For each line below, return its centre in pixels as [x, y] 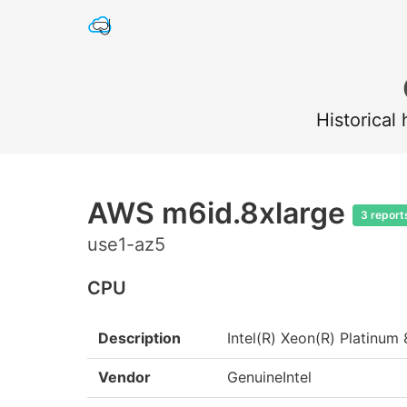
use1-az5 [126, 244]
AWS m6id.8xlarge [220, 213]
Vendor [124, 377]
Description [139, 338]
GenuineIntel [269, 377]
